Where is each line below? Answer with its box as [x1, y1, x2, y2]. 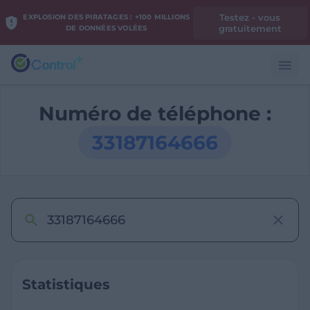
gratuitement [218, 22, 282, 34]
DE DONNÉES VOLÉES [66, 23, 147, 33]
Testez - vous [219, 11, 281, 23]
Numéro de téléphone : [39, 102, 271, 125]
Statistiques [22, 276, 110, 293]
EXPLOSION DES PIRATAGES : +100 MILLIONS [23, 12, 190, 21]
